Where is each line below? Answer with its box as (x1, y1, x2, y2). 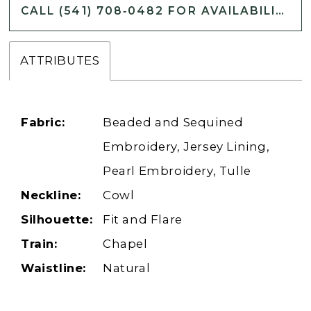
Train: (21, 237, 58, 251)
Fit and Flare (103, 212, 183, 227)
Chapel (103, 237, 148, 251)
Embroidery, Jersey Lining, (103, 140, 270, 154)
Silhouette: (21, 212, 93, 227)
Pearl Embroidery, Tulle (103, 164, 251, 178)
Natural (103, 261, 151, 276)
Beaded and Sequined (103, 115, 244, 130)
